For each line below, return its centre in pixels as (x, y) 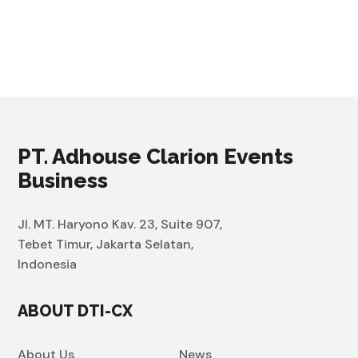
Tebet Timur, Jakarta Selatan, (106, 244)
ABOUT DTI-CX (76, 310)
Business (63, 180)
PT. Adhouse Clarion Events (156, 156)
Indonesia (48, 264)
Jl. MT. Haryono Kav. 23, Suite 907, (120, 224)
